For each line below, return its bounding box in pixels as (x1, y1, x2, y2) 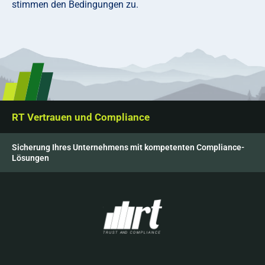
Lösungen (12, 153, 49, 163)
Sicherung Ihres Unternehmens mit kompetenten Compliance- (12, 142, 244, 152)
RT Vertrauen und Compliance (12, 111, 150, 123)
